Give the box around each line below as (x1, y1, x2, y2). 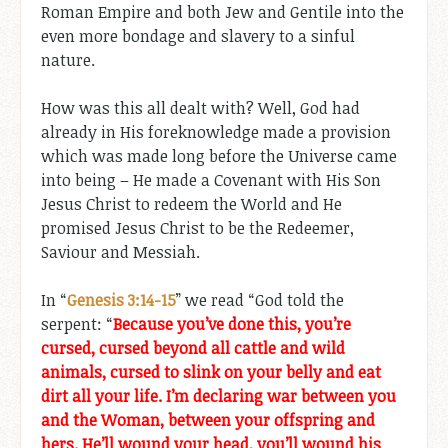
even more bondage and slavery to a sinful (41, 25, 355, 48)
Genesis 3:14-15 (67, 289, 176, 312)
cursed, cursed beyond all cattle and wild (41, 337, 345, 360)
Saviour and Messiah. (41, 241, 200, 264)
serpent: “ (41, 313, 113, 336)
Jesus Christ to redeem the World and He (41, 193, 342, 216)
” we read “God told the (176, 289, 344, 312)
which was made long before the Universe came (41, 145, 397, 168)
